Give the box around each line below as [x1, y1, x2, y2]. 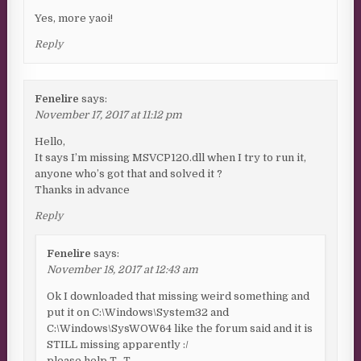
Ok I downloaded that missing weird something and [47, 290, 310, 303]
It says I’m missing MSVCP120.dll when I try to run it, [35, 151, 307, 164]
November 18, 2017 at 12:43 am [47, 263, 199, 276]
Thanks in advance [35, 184, 131, 197]
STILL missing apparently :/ [47, 338, 189, 351]
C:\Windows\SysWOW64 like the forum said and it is [47, 322, 313, 335]
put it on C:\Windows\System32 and [47, 306, 230, 319]
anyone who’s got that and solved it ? [35, 168, 223, 180]
